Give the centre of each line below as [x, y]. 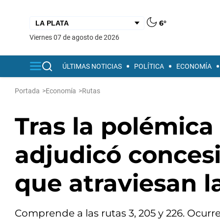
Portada [27, 91]
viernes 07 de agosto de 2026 [77, 37]
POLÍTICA [149, 66]
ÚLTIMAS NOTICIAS [92, 66]
